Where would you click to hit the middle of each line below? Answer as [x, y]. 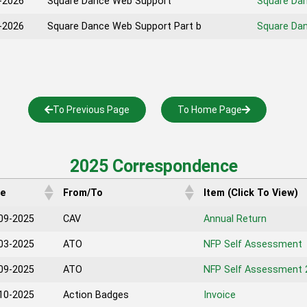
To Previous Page [91, 110]
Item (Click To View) [251, 193]
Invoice [220, 295]
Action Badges [96, 295]
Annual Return [235, 219]
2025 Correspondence [153, 166]
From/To [83, 193]
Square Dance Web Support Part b [124, 26]
